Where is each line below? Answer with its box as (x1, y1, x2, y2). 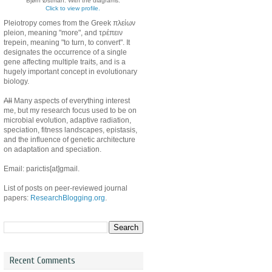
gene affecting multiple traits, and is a (4, 58, 126, 66)
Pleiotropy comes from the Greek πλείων (4, 19, 135, 27)
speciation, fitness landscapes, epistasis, (4, 126, 137, 134)
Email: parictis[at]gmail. (4, 165, 80, 173)
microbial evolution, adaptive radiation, (4, 116, 131, 124)
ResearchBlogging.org (30, 194, 105, 202)
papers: (4, 194, 30, 202)
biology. (4, 77, 29, 86)
